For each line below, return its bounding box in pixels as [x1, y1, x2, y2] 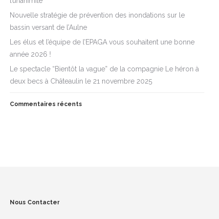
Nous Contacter [10, 199, 60, 206]
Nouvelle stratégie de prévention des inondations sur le [10, 11, 185, 20]
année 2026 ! [10, 50, 51, 59]
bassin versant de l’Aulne [10, 23, 87, 32]
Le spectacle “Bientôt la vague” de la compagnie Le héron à [10, 65, 199, 73]
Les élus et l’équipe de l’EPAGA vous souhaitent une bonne [10, 38, 195, 46]
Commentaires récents [10, 101, 82, 108]
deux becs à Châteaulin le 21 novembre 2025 [10, 77, 152, 86]
